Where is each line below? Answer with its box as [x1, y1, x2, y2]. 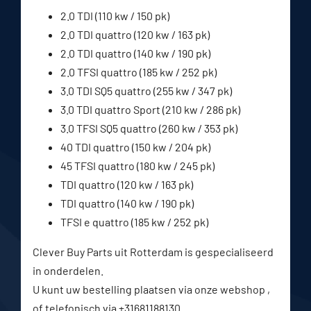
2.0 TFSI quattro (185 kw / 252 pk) [60, 65, 217, 78]
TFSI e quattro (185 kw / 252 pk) [60, 215, 208, 228]
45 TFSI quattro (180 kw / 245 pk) [60, 158, 215, 172]
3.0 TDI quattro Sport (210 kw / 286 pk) [60, 102, 240, 116]
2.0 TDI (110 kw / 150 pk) [60, 8, 169, 22]
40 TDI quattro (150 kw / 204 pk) [60, 140, 210, 153]
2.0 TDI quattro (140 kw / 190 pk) [60, 46, 210, 60]
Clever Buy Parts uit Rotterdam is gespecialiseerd [32, 244, 274, 258]
